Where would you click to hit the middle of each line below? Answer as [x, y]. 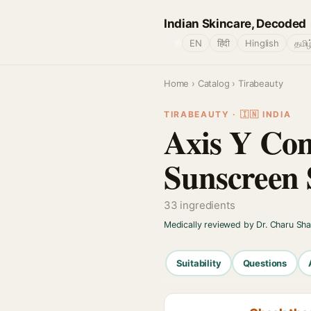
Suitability [199, 263]
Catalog [213, 83]
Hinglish [262, 43]
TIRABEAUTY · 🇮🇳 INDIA [228, 114]
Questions [265, 263]
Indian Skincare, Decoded [235, 23]
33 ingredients [200, 205]
